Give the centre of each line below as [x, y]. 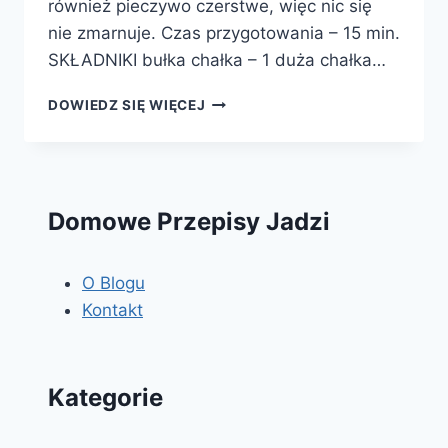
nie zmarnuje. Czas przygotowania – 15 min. [224, 33]
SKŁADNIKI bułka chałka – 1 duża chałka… [217, 60]
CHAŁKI [232, 163]
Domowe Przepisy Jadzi [189, 222]
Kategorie [105, 397]
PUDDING [238, 100]
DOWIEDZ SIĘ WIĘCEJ [127, 105]
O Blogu [113, 283]
